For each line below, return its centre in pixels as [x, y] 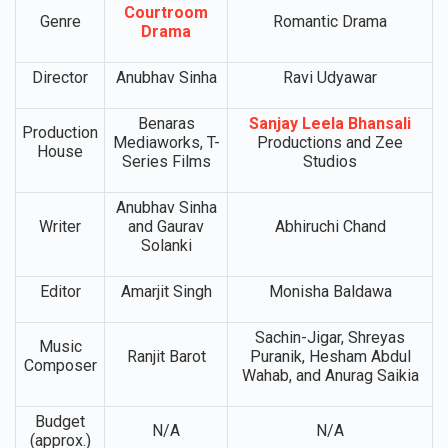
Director [60, 77]
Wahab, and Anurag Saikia [330, 375]
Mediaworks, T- [166, 142]
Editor [60, 291]
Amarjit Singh [166, 291]
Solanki [166, 245]
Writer [60, 226]
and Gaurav [166, 226]
